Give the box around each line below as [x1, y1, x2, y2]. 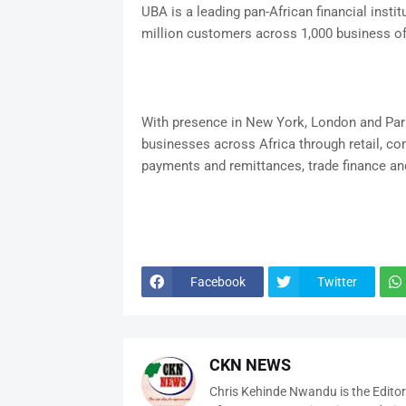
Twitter [316, 274, 357, 289]
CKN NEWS [208, 355, 291, 374]
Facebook [189, 274, 246, 289]
